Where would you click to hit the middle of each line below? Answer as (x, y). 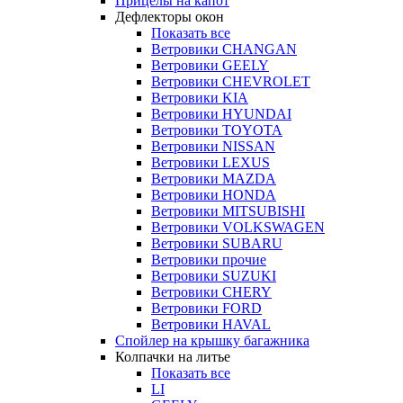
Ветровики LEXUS (210, 163)
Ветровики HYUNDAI (221, 114)
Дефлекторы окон (170, 17)
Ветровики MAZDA (214, 179)
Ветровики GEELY (210, 66)
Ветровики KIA (200, 98)
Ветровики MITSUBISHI (228, 211)
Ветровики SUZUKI (214, 276)
